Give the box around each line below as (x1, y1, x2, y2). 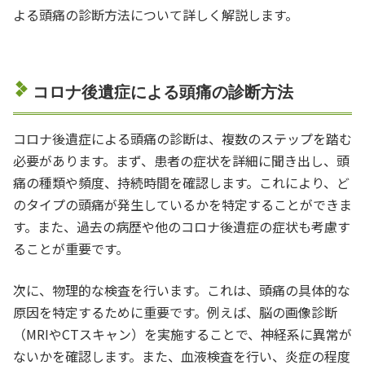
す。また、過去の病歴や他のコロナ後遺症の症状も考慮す (13, 216, 350, 236)
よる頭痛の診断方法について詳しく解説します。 (13, 4, 298, 24)
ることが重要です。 (13, 238, 129, 258)
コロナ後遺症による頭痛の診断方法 (33, 82, 293, 101)
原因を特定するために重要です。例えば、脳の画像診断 (13, 301, 337, 322)
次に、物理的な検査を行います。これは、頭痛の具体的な (13, 279, 350, 300)
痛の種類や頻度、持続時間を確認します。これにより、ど (13, 172, 350, 192)
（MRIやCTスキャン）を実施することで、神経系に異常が (13, 323, 352, 344)
